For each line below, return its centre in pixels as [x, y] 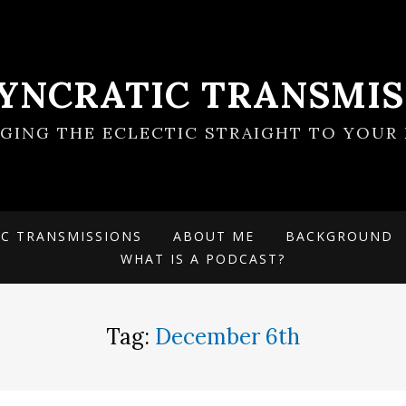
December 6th [227, 337]
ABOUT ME [214, 236]
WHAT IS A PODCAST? [203, 259]
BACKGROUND [339, 236]
